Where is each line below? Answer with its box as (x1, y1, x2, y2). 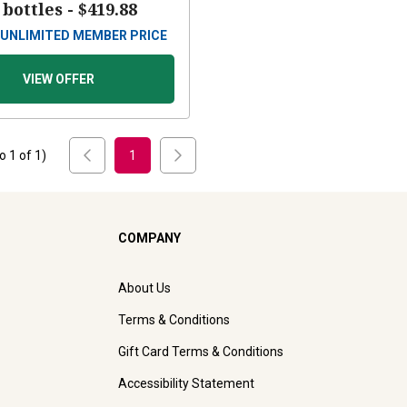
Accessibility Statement (118, 376, 254, 392)
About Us (118, 281, 171, 296)
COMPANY (118, 231, 181, 246)
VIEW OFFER (23, 72, 95, 87)
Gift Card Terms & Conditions (118, 344, 283, 360)
